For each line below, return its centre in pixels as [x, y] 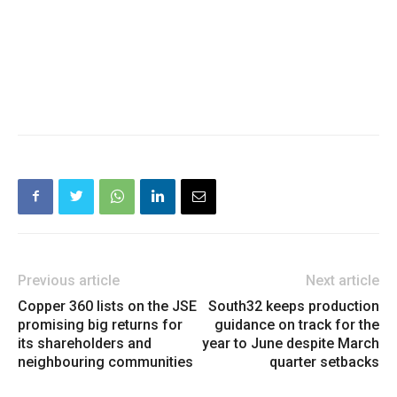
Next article [343, 280]
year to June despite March [291, 343]
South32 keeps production [294, 306]
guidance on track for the [297, 324]
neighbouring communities [105, 362]
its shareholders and [85, 343]
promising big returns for [100, 324]
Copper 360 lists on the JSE [107, 306]
